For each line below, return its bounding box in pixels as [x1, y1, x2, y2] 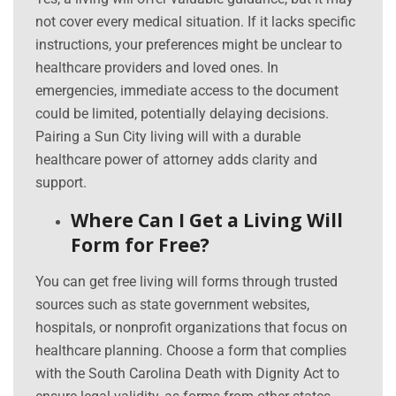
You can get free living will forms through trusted [35, 273, 338, 291]
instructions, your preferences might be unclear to [35, 36, 342, 54]
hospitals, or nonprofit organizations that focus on [35, 319, 347, 337]
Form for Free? [71, 232, 209, 258]
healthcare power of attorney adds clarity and [35, 151, 317, 169]
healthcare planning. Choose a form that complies [35, 342, 346, 360]
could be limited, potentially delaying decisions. [35, 105, 329, 123]
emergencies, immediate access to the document [35, 82, 339, 100]
